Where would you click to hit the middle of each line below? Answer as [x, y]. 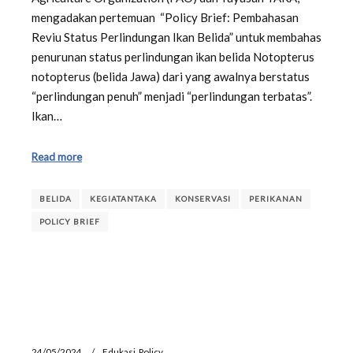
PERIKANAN [276, 199]
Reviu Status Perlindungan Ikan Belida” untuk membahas [176, 37]
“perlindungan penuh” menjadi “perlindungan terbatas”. [173, 97]
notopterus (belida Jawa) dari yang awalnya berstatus [171, 77]
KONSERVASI [203, 199]
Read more [57, 156]
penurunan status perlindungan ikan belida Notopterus [173, 57]
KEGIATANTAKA [123, 199]
